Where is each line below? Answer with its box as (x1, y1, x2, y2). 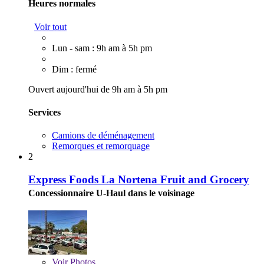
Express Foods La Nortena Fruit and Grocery (28, 173, 249, 186)
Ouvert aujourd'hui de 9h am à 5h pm (28, 84, 167, 94)
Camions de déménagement (52, 130, 154, 141)
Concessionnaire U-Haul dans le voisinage (28, 187, 194, 198)
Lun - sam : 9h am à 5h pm (52, 42, 152, 53)
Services (28, 107, 61, 117)
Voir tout (34, 21, 67, 32)
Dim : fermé (52, 64, 97, 74)
